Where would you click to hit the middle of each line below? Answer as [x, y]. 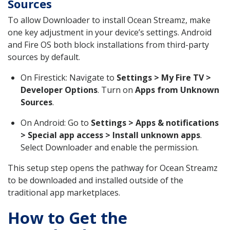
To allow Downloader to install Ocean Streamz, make [109, 20]
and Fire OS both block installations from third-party [108, 44]
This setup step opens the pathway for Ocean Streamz [113, 168]
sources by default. [44, 57]
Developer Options [59, 90]
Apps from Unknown [177, 90]
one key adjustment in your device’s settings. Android [110, 32]
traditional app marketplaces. [64, 192]
